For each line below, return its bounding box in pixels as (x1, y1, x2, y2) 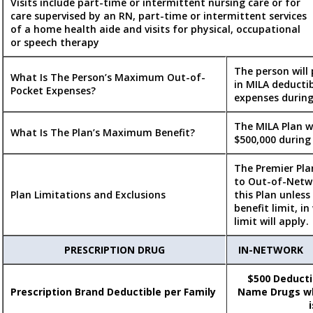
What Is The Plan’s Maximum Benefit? (10, 126, 195, 140)
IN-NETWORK (238, 243, 303, 257)
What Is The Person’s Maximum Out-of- (10, 71, 205, 85)
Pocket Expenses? (10, 84, 96, 98)
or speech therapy (10, 36, 99, 50)
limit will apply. (234, 214, 309, 228)
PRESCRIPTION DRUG (64, 243, 165, 257)
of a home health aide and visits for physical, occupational (10, 22, 300, 36)
